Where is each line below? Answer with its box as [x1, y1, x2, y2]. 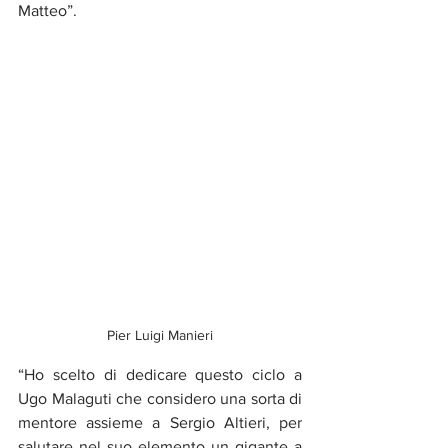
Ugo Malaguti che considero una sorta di [18, 390, 302, 407]
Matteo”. [18, 2, 77, 19]
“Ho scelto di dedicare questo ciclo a [18, 366, 302, 383]
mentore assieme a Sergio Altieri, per [18, 414, 302, 431]
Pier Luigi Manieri [107, 327, 213, 343]
